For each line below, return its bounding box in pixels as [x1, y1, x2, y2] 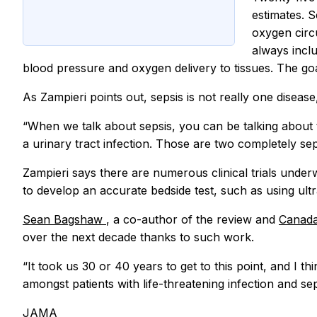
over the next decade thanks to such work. [23, 229, 254, 244]
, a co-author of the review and [106, 212, 279, 226]
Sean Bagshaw [23, 212, 106, 226]
